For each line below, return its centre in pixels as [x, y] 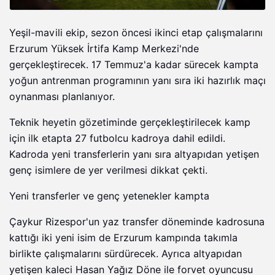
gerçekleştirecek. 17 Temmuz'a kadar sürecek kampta [134, 64]
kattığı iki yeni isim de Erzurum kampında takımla [123, 238]
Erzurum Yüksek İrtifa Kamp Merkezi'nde [104, 48]
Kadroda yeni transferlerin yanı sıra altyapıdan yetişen [134, 154]
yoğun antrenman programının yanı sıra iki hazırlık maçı [137, 80]
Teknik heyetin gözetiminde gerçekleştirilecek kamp [130, 122]
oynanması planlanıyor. [62, 96]
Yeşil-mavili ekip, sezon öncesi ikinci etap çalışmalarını [136, 33]
